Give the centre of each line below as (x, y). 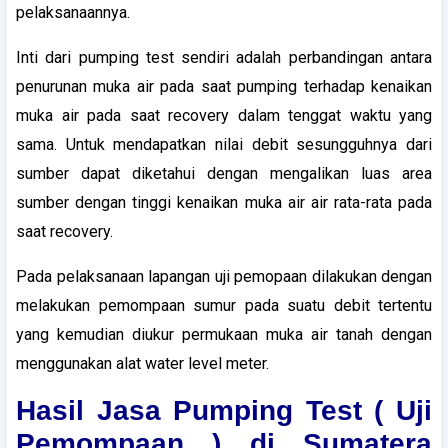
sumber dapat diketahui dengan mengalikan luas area (224, 173)
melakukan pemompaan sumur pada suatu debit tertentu (224, 305)
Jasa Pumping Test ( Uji (264, 410)
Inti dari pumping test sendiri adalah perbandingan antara (224, 57)
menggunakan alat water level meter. (142, 363)
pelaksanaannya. (73, 12)
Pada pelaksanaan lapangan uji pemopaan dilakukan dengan (224, 276)
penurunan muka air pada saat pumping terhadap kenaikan (224, 86)
